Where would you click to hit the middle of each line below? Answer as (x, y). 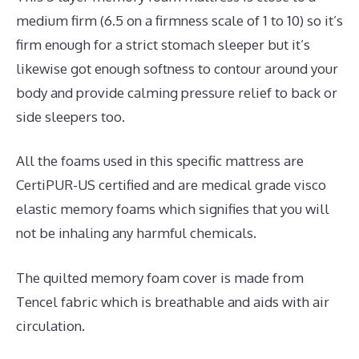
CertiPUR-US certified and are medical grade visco (171, 185)
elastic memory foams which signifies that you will (173, 209)
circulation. (50, 325)
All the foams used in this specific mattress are (160, 161)
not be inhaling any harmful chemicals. (136, 233)
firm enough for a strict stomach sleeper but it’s (163, 44)
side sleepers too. (71, 116)
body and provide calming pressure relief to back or (177, 92)
